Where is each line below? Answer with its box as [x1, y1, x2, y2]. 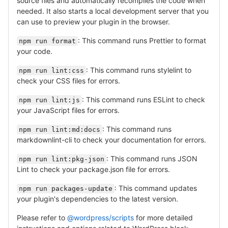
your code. [17, 46, 52, 55]
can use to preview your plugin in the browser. [17, 17, 170, 26]
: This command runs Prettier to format [78, 36, 206, 45]
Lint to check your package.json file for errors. [17, 164, 170, 174]
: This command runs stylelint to [86, 65, 191, 74]
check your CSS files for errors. [17, 76, 120, 85]
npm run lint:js [19, 96, 80, 104]
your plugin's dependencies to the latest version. [17, 194, 178, 203]
